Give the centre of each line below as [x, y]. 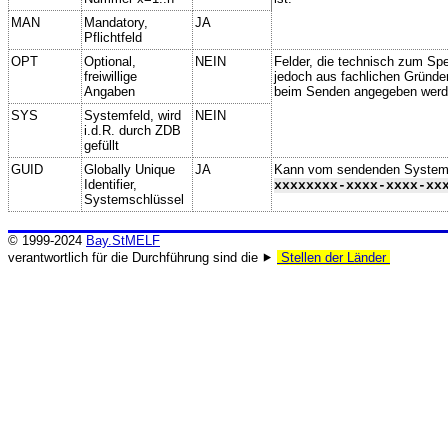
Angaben [109, 91]
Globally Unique [129, 169]
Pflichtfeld [113, 37]
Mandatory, [116, 22]
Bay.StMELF [123, 240]
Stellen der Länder [333, 257]
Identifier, [110, 184]
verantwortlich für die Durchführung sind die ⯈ [142, 257]
